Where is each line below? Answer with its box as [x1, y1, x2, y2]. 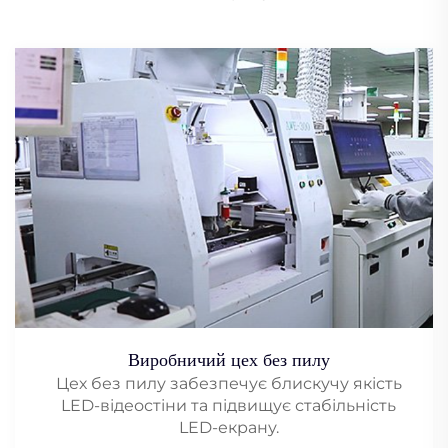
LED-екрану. [178, 417, 279, 437]
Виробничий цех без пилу [127, 349, 330, 370]
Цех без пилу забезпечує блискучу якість [55, 373, 402, 393]
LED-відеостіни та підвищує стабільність [61, 395, 396, 415]
